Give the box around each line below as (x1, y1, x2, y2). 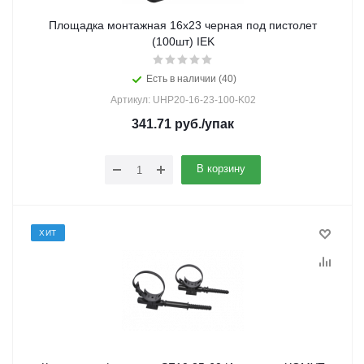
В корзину (197, 162, 245, 175)
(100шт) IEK (151, 35, 214, 48)
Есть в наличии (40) (145, 73, 236, 84)
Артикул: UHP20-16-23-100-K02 (110, 94, 256, 106)
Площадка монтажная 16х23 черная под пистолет (49, 19, 317, 32)
